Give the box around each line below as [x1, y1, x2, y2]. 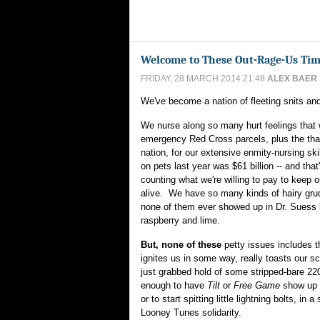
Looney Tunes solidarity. [141, 307, 241, 318]
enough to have [141, 280, 207, 291]
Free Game [234, 280, 280, 291]
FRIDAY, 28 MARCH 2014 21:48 [141, 74, 267, 84]
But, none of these [141, 239, 221, 250]
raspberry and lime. [141, 215, 220, 226]
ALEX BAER [267, 74, 317, 84]
